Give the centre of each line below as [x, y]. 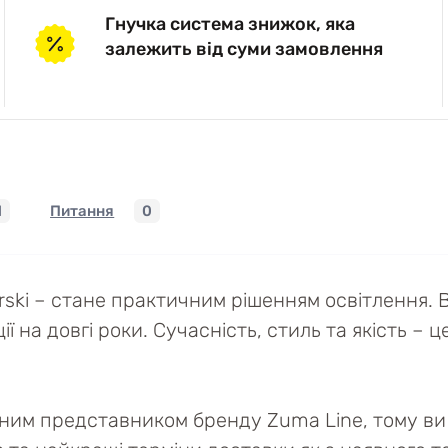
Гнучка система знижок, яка [230, 23]
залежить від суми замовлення [244, 48]
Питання [82, 211]
